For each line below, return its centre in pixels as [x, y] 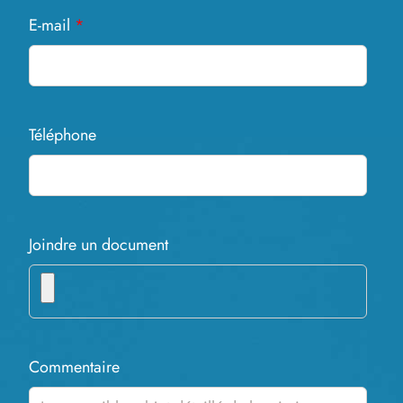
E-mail [52, 25]
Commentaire [74, 367]
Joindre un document [99, 245]
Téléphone [63, 135]
